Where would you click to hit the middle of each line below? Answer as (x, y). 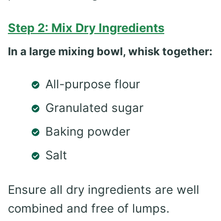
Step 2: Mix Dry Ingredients (86, 28)
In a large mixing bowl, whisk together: (110, 51)
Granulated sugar (94, 108)
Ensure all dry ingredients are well (104, 189)
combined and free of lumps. (89, 208)
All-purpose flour (93, 84)
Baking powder (88, 131)
